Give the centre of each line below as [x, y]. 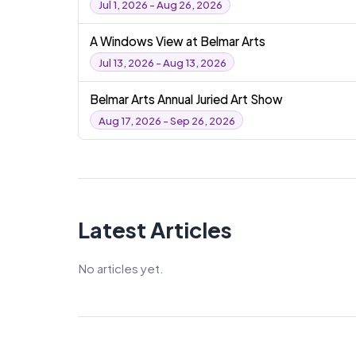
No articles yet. [121, 268]
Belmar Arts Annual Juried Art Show [187, 99]
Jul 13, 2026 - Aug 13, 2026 [162, 62]
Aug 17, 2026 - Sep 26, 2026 [166, 120]
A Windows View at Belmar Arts [178, 41]
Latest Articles [155, 229]
